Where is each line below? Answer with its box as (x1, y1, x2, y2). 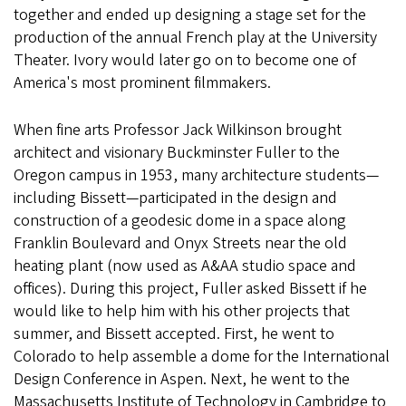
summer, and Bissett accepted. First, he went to (14, 323, 334, 345)
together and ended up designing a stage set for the (14, 4, 366, 26)
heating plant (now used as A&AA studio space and (14, 255, 356, 277)
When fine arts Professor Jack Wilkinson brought (14, 119, 342, 141)
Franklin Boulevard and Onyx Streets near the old (14, 232, 347, 255)
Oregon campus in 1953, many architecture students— (14, 164, 379, 187)
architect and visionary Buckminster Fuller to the (14, 141, 340, 164)
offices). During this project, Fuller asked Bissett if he (14, 277, 367, 300)
